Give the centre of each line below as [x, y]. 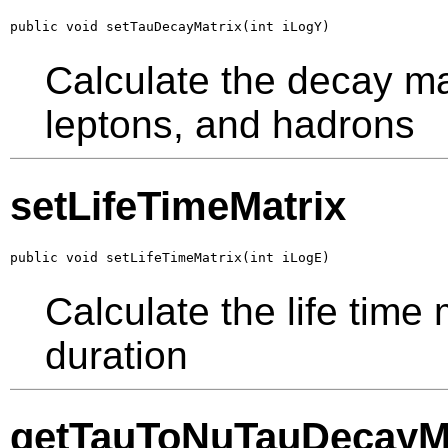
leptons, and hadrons [230, 124]
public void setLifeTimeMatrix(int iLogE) [170, 257]
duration [116, 355]
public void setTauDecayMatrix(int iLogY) [170, 26]
